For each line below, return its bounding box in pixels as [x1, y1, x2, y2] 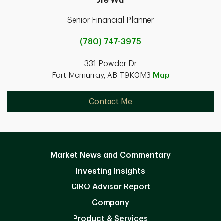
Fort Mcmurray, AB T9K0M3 [51, 71, 153, 79]
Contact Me [89, 97, 132, 106]
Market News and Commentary [50, 151, 171, 159]
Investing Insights [76, 167, 145, 175]
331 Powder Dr [84, 59, 137, 68]
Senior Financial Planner [67, 16, 154, 24]
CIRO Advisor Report [71, 183, 150, 191]
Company [92, 198, 129, 207]
